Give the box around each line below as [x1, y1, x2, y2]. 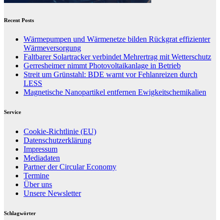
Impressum [24, 145, 57, 154]
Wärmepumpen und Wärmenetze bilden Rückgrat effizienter [24, 35, 210, 44]
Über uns [24, 180, 52, 189]
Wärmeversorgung [24, 44, 81, 53]
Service [4, 109, 21, 115]
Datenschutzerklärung [24, 136, 91, 145]
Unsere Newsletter [24, 189, 81, 198]
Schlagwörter [4, 210, 36, 217]
